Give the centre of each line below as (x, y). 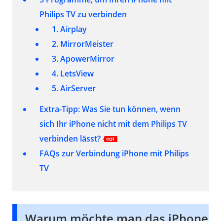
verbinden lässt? (71, 138)
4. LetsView (73, 73)
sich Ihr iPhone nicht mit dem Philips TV (113, 124)
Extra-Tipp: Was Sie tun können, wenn (110, 109)
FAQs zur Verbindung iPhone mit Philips (114, 153)
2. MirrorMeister (83, 44)
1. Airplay (69, 29)
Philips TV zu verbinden (83, 14)
